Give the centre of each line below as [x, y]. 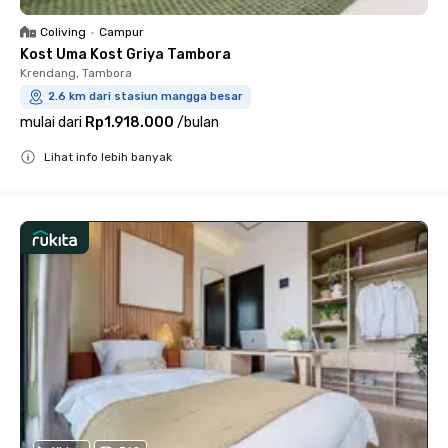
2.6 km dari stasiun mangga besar [145, 96]
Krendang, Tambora [76, 73]
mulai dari [51, 122]
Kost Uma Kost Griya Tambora [125, 54]
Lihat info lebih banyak [108, 157]
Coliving [63, 32]
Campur [121, 32]
